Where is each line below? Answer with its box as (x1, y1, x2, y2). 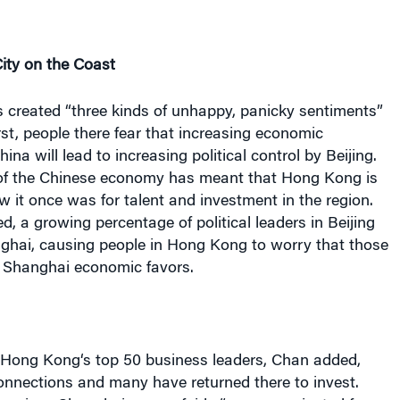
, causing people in (30, 238, 167, 254)
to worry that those (246, 238, 388, 254)
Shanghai (2, 261, 70, 277)
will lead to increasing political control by (29, 149, 326, 165)
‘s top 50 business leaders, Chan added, (79, 354, 361, 370)
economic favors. (69, 261, 194, 277)
